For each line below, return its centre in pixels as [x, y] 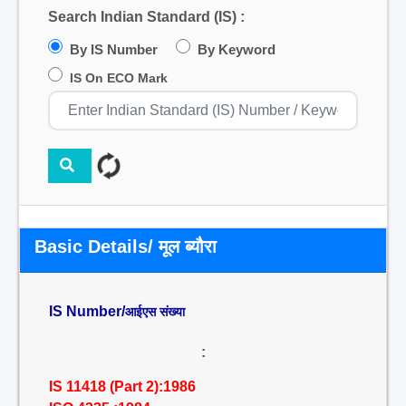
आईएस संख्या [155, 312]
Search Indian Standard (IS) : [146, 17]
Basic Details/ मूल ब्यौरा [126, 246]
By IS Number [114, 49]
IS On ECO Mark [119, 78]
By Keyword [237, 49]
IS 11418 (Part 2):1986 [122, 387]
